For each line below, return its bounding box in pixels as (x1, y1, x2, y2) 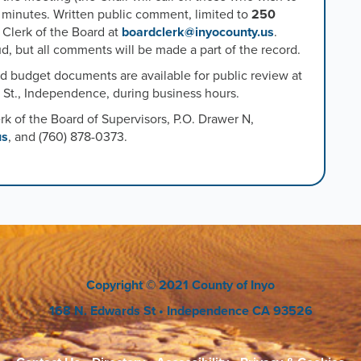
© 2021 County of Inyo (146, 277, 275, 294)
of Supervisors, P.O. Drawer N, (84, 111, 254, 128)
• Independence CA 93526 (158, 303, 313, 320)
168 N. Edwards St (48, 303, 159, 320)
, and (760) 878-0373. (8, 129, 127, 146)
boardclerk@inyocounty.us (122, 24, 274, 41)
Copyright (86, 277, 146, 294)
